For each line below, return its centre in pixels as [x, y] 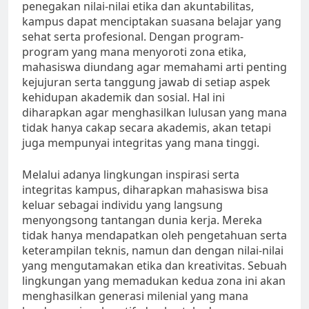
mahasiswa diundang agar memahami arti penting [154, 67]
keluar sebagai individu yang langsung [122, 205]
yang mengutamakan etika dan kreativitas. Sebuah [154, 266]
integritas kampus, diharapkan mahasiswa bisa [145, 190]
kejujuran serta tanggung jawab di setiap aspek [146, 82]
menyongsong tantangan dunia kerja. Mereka [142, 220]
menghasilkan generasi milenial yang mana [135, 296]
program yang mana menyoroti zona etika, [134, 52]
